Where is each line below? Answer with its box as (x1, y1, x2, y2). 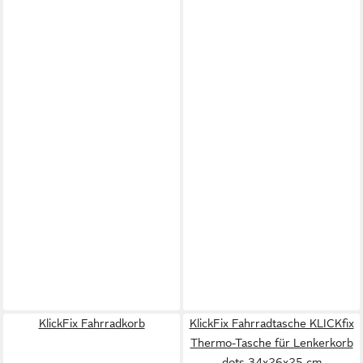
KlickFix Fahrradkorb (38, 316, 145, 330)
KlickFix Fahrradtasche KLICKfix (189, 316, 354, 330)
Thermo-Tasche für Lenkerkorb (190, 335, 353, 349)
